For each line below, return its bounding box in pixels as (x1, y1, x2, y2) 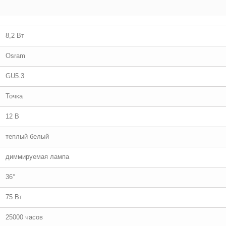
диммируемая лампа (6, 153, 69, 160)
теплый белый (6, 133, 49, 140)
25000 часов (6, 213, 43, 221)
